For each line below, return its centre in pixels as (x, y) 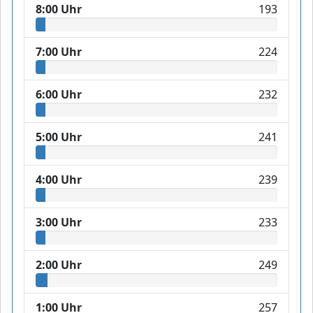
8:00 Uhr (59, 9)
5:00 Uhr (59, 137)
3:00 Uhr (59, 223)
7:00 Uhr (59, 52)
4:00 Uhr (59, 180)
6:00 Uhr (59, 95)
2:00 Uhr (59, 265)
